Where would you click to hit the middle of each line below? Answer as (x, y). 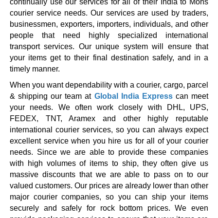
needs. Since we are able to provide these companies (109, 152)
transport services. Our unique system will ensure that (109, 47)
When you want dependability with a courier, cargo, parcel (109, 85)
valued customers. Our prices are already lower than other (109, 186)
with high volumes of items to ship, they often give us (109, 163)
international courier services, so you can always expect (109, 130)
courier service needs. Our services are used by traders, (109, 13)
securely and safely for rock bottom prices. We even (109, 208)
